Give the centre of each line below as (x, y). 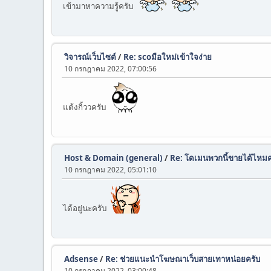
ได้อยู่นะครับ (87, 208)
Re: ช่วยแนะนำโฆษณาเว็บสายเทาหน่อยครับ (183, 259)
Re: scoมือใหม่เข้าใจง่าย (168, 57)
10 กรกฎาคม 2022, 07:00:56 (110, 69)
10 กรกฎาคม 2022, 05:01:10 (110, 170)
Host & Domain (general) (113, 158)
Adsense (81, 259)
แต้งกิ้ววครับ (86, 107)
